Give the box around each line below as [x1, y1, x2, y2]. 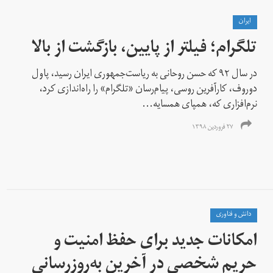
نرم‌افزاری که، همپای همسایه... [142, 94, 258, 116]
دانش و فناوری [216, 207, 252, 222]
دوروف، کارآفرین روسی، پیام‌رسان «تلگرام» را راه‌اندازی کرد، [39, 79, 258, 101]
